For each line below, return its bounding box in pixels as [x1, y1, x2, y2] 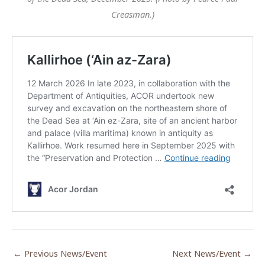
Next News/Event [172, 247, 243, 259]
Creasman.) [111, 8, 154, 20]
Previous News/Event [22, 247, 107, 259]
